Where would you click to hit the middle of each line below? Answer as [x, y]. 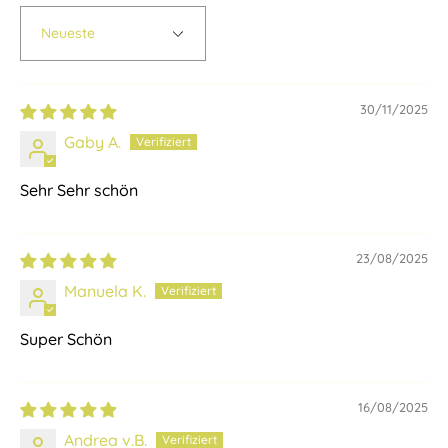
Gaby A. [92, 142]
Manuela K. [105, 291]
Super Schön [66, 339]
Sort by [46, 50]
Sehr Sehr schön [79, 190]
